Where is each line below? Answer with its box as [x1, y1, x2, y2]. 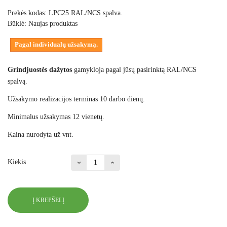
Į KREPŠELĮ [32, 196, 64, 204]
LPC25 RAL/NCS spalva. [49, 9, 123, 17]
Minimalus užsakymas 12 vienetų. [8, 113, 104, 121]
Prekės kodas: [8, 9, 47, 17]
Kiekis [8, 158, 26, 166]
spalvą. [8, 78, 27, 86]
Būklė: [8, 20, 26, 28]
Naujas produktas [28, 20, 78, 28]
